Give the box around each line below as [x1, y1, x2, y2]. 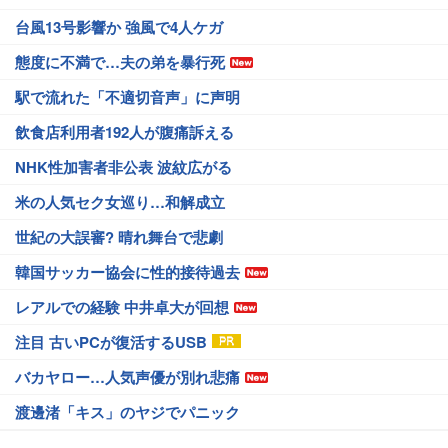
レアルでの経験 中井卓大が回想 [15, 296, 229, 318]
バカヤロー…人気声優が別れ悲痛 [15, 366, 240, 388]
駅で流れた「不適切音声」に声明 [15, 86, 240, 108]
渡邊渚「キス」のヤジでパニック [15, 401, 240, 423]
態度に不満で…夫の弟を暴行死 [15, 51, 225, 73]
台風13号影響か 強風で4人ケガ [15, 16, 223, 38]
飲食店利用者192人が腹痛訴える [15, 121, 234, 143]
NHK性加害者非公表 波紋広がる [15, 156, 232, 178]
